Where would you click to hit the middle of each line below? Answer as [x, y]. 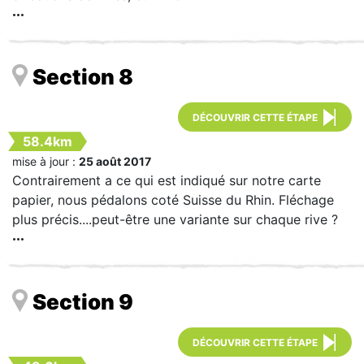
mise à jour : [45, 162]
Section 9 [83, 301]
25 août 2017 [115, 162]
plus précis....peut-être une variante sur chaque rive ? [175, 220]
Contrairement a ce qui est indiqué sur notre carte [167, 181]
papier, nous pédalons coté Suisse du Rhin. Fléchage [173, 200]
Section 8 [83, 77]
